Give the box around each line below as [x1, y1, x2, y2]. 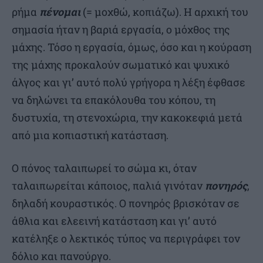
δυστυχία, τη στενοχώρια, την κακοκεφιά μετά [12, 110, 242, 125]
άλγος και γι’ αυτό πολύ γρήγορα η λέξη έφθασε [12, 75, 245, 90]
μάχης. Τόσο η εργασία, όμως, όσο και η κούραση [12, 40, 251, 55]
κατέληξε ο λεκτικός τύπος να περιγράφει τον [12, 231, 240, 246]
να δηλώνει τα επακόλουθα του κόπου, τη [12, 93, 215, 107]
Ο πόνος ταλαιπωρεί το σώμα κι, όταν [12, 161, 197, 176]
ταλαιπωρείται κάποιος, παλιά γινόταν [12, 178, 205, 193]
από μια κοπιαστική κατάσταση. [12, 128, 168, 143]
